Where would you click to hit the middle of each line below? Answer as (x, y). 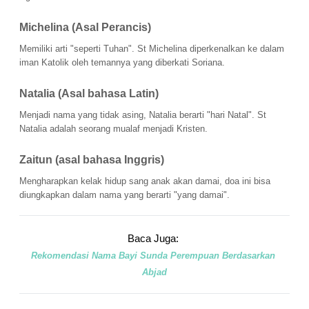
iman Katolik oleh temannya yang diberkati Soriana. (122, 63)
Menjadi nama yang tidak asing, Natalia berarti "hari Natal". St (143, 115)
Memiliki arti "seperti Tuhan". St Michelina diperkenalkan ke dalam (152, 49)
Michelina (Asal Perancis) (85, 28)
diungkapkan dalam (59, 195)
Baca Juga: (154, 239)
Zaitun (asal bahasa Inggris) (93, 160)
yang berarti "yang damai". (178, 195)
